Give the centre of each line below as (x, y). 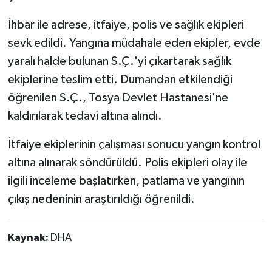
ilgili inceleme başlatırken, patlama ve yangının (126, 181)
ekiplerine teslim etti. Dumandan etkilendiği (120, 79)
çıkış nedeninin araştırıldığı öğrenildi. (101, 199)
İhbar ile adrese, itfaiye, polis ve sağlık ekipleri (126, 25)
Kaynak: (29, 238)
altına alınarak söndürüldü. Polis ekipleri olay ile (127, 162)
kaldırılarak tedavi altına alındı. (85, 116)
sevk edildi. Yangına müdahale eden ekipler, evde (134, 43)
